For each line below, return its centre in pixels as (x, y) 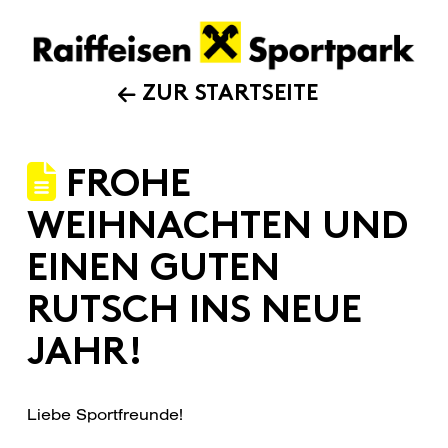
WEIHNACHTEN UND (217, 229)
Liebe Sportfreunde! (104, 414)
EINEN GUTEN (153, 271)
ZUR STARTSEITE (229, 94)
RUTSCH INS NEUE (194, 313)
